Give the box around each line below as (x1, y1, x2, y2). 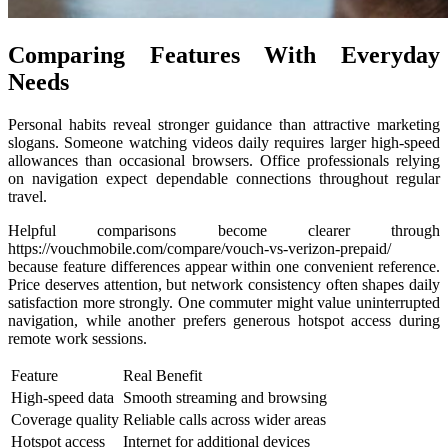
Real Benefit (123, 367, 202, 384)
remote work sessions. (8, 330, 147, 347)
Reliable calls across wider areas (123, 411, 326, 428)
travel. (8, 188, 47, 205)
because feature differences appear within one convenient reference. (8, 258, 440, 275)
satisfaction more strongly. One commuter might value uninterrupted (8, 294, 440, 311)
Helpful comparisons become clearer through (8, 222, 440, 239)
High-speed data (11, 389, 114, 406)
